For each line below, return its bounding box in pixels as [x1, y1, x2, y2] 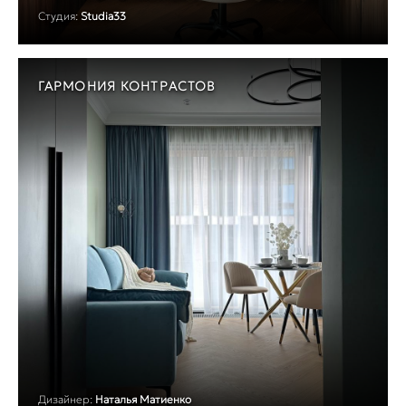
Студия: [38, 8, 78, 23]
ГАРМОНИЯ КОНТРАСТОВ [38, 77, 217, 94]
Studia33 [81, 8, 126, 23]
